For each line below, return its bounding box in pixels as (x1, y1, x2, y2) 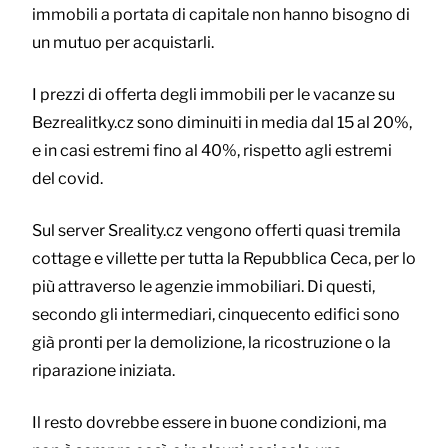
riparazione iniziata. (32, 360, 175, 380)
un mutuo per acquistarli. (32, 32, 214, 52)
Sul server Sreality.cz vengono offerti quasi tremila (32, 220, 401, 240)
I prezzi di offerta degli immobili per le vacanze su (32, 84, 395, 104)
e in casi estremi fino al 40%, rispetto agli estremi (32, 140, 392, 160)
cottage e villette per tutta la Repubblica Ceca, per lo (32, 248, 416, 268)
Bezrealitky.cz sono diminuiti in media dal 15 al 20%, (32, 112, 412, 132)
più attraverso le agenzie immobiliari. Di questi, (32, 276, 375, 296)
